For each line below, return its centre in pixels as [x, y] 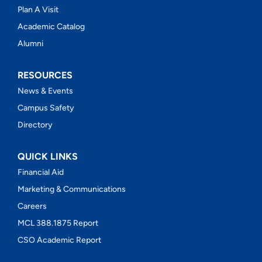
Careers [32, 206]
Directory [35, 125]
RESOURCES [45, 75]
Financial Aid [40, 172]
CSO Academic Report [59, 240]
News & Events [45, 91]
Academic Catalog [51, 26]
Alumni [30, 43]
